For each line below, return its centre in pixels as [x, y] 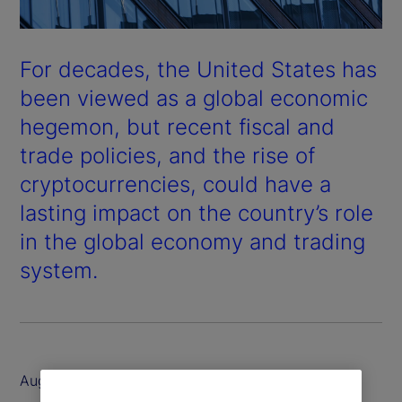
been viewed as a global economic [194, 98]
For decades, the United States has [198, 69]
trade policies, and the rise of [167, 155]
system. [59, 270]
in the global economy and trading [192, 241]
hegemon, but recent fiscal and [177, 127]
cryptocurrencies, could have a [175, 184]
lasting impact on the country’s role [197, 213]
